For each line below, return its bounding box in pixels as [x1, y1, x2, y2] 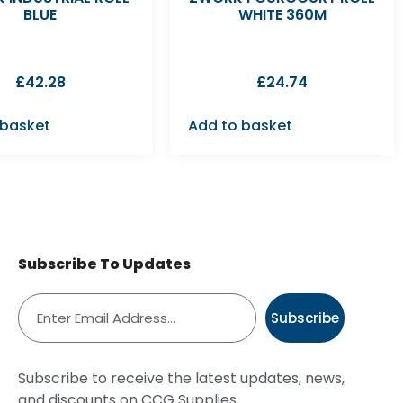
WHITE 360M [237, 4, 327, 25]
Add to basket [188, 114, 293, 136]
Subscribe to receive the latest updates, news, [17, 367, 345, 389]
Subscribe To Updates [17, 253, 191, 274]
